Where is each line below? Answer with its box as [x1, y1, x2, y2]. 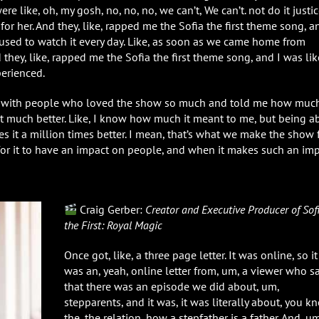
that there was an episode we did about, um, [63, 278, 279, 293]
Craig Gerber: [77, 202, 146, 216]
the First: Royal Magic [63, 217, 162, 232]
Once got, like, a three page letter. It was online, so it [63, 247, 318, 262]
